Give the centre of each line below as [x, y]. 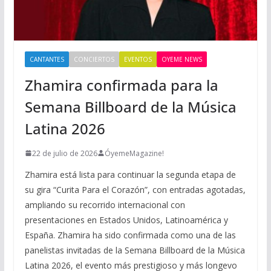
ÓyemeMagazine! [134, 153]
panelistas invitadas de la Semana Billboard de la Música [135, 250]
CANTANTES [47, 59]
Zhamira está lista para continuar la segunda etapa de [130, 174]
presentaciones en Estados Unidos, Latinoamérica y [126, 220]
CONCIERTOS [94, 59]
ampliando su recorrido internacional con [105, 204]
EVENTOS [138, 59]
